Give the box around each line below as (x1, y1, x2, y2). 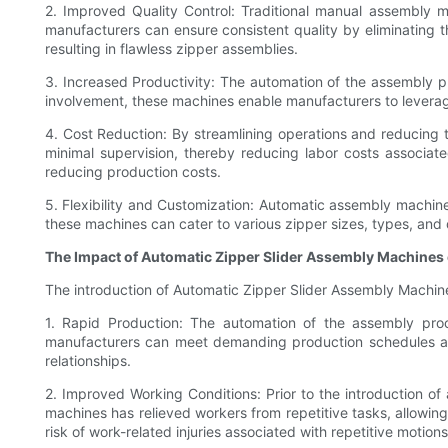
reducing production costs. (45, 163, 221, 181)
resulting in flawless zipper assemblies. (45, 40, 298, 58)
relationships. (45, 352, 131, 370)
